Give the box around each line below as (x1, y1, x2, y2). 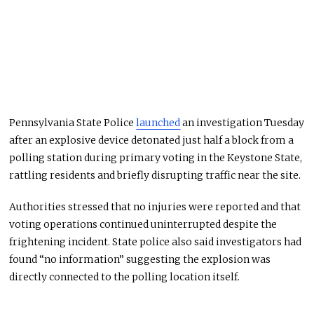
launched (136, 116, 181, 130)
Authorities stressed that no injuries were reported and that (9, 200, 301, 214)
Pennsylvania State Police (9, 116, 137, 130)
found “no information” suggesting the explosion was (9, 253, 271, 266)
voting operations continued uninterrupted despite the (9, 218, 278, 231)
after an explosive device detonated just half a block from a (9, 134, 294, 147)
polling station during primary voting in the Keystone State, (9, 151, 303, 165)
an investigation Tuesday (180, 116, 305, 130)
